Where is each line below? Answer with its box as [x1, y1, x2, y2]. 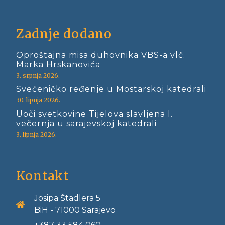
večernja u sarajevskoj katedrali [16, 119, 157, 129]
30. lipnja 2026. [16, 96, 60, 104]
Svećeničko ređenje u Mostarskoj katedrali [16, 84, 206, 94]
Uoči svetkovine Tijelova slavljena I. [16, 109, 173, 119]
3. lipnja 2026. [16, 131, 57, 139]
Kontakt [16, 168, 69, 184]
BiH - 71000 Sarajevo [34, 205, 116, 215]
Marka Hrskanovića [16, 60, 100, 70]
